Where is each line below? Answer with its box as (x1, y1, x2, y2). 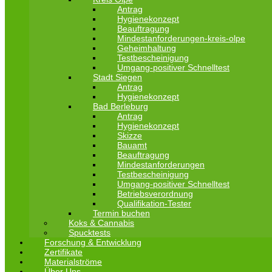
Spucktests (69, 228, 110, 237)
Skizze (117, 131, 142, 140)
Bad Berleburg (93, 101, 148, 111)
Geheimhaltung (117, 43, 176, 53)
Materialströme (44, 257, 102, 267)
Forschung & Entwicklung (44, 237, 141, 247)
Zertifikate (44, 247, 83, 257)
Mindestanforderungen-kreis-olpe (117, 33, 245, 43)
